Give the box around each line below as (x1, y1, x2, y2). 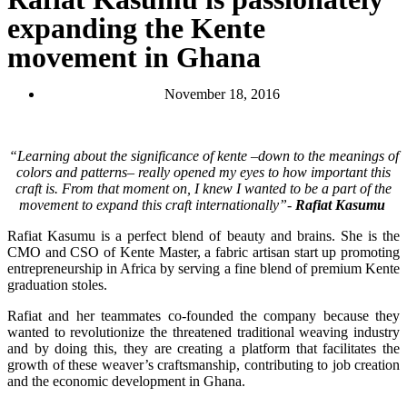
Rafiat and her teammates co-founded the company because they (7, 308, 400, 323)
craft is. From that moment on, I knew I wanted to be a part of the (15, 181, 392, 196)
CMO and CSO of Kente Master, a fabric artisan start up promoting (7, 244, 400, 260)
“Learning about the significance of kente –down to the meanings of (8, 148, 399, 164)
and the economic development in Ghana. (7, 373, 249, 389)
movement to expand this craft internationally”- (18, 197, 295, 213)
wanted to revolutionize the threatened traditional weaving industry (7, 324, 400, 340)
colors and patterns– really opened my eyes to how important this (16, 164, 391, 180)
